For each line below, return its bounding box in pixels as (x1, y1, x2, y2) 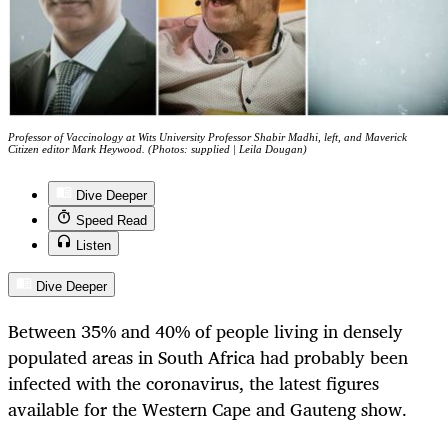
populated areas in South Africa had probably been (8, 341, 408, 372)
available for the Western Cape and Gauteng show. (8, 393, 407, 424)
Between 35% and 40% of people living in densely (8, 315, 403, 346)
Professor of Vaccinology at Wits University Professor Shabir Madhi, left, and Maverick (8, 131, 407, 144)
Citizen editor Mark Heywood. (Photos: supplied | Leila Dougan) (8, 143, 307, 156)
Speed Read (76, 213, 147, 229)
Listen (76, 238, 111, 254)
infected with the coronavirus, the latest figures (8, 367, 379, 398)
